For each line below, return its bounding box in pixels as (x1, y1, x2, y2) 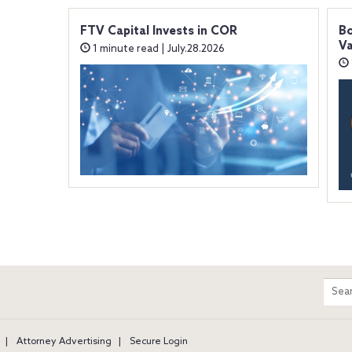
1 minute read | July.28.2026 (90, 42, 225, 55)
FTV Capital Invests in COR (79, 24, 237, 38)
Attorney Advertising (16, 335, 112, 347)
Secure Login (130, 335, 188, 347)
